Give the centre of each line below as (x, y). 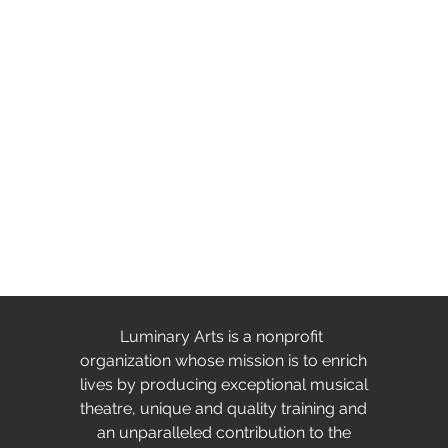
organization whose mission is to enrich (224, 360)
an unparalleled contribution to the (223, 432)
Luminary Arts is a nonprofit (224, 336)
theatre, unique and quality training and (224, 408)
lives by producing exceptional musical (223, 384)
